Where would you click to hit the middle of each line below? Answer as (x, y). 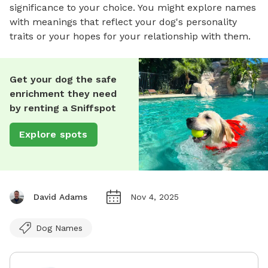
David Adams (60, 197)
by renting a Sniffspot (63, 108)
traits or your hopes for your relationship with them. (130, 36)
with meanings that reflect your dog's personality (123, 22)
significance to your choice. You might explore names (133, 7)
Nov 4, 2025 (155, 197)
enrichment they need (63, 93)
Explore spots (54, 134)
